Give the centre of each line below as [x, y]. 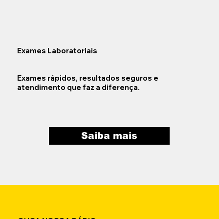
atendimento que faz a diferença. [78, 88]
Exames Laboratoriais [57, 50]
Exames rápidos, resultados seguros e [88, 78]
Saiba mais [109, 135]
